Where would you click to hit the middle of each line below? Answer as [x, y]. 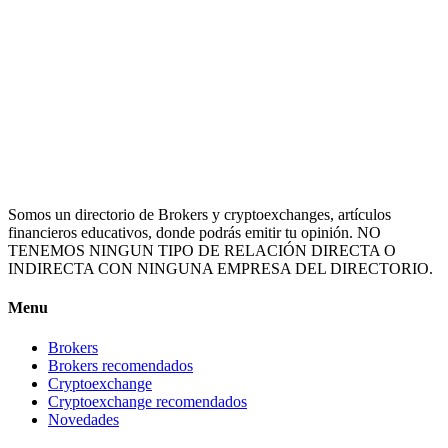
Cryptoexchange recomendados [147, 401]
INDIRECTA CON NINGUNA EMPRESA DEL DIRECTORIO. [220, 269]
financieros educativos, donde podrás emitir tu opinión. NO [194, 233]
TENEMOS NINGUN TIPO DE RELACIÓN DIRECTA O [202, 251]
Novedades [83, 419]
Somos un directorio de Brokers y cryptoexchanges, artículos [199, 215]
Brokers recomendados [120, 365]
